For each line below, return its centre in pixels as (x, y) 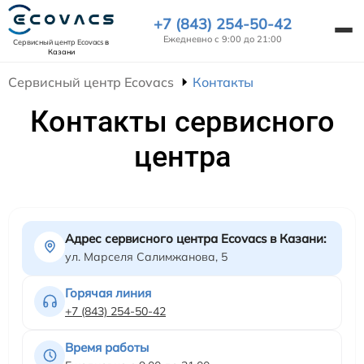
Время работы (107, 347)
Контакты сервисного (182, 121)
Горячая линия (108, 292)
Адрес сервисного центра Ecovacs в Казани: (196, 238)
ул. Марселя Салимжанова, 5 (146, 256)
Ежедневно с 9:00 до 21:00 (223, 39)
